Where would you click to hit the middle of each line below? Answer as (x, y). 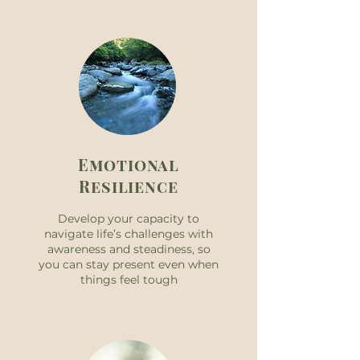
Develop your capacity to (129, 219)
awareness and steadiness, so (129, 249)
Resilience (129, 186)
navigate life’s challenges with (129, 234)
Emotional (129, 164)
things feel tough (129, 280)
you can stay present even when (129, 264)
